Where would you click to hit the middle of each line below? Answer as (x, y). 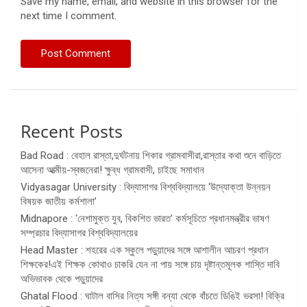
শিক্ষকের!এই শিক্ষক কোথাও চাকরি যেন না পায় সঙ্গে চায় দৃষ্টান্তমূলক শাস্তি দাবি (150, 265)
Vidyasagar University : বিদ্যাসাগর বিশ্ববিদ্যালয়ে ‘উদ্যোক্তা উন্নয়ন (146, 187)
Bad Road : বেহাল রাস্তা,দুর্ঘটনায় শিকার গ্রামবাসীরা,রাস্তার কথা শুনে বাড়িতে (151, 156)
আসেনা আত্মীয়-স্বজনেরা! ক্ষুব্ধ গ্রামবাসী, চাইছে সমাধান (112, 170)
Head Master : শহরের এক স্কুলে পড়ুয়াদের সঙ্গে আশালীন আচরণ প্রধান (145, 250)
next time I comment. (69, 16)
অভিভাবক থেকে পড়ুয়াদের (62, 279)
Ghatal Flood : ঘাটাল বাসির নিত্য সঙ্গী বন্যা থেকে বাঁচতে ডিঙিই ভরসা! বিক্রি (152, 296)
